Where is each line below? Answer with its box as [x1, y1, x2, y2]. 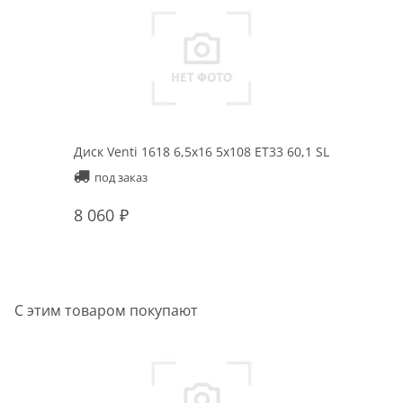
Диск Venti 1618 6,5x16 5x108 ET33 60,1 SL [74, 142, 329, 160]
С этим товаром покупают [14, 300, 198, 320]
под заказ [94, 168, 148, 185]
